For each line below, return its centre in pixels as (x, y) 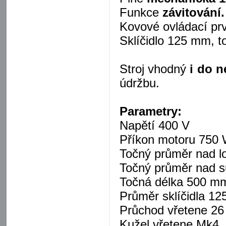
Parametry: (151, 111)
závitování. (193, 12)
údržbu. (139, 83)
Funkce (141, 12)
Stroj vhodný (153, 69)
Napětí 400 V (155, 125)
